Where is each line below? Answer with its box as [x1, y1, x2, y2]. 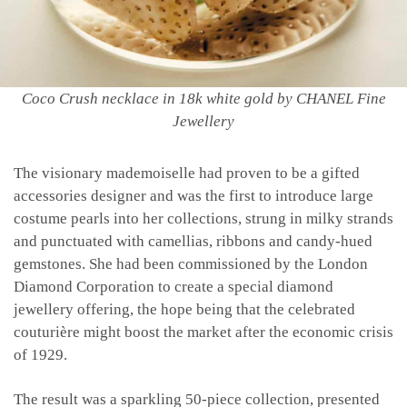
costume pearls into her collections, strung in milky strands [14, 210, 393, 228]
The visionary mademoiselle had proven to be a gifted [14, 164, 360, 183]
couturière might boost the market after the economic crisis [14, 323, 393, 342]
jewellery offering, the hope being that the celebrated [14, 301, 355, 319]
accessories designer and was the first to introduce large [14, 187, 373, 205]
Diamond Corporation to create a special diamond [14, 278, 333, 296]
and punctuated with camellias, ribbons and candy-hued [14, 233, 372, 251]
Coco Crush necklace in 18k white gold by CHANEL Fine [21, 90, 386, 108]
